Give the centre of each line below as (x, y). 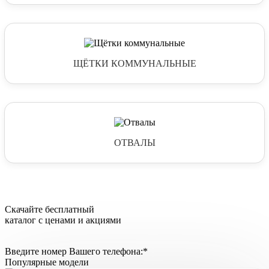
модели (73, 262)
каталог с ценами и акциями (63, 220)
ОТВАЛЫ (134, 142)
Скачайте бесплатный (50, 209)
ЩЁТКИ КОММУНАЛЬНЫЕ (134, 63)
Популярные (31, 262)
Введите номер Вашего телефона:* (76, 251)
